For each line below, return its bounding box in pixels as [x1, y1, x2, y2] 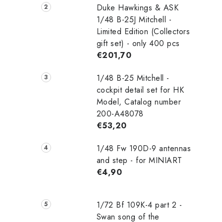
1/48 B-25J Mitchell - [96, 13, 172, 25]
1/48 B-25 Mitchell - [96, 72, 169, 84]
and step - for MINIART [96, 154, 182, 166]
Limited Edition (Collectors [96, 25, 190, 37]
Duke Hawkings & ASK [96, 1, 179, 13]
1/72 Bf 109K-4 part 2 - [96, 199, 182, 211]
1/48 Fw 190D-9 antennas [96, 142, 191, 154]
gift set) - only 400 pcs [96, 37, 180, 49]
